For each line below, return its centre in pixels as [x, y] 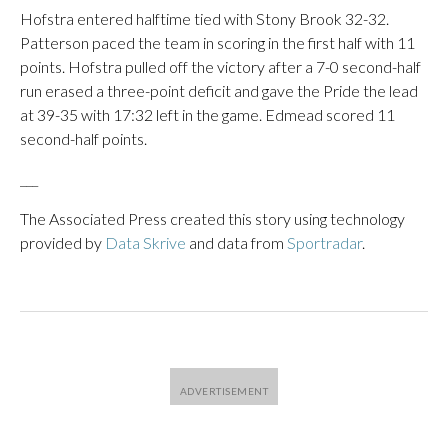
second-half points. [83, 138]
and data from [236, 242]
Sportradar [324, 242]
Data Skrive [145, 242]
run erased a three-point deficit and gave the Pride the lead [219, 90]
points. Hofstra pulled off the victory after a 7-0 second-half [220, 66]
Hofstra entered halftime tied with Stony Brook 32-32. [204, 18]
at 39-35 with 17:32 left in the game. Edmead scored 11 [207, 114]
